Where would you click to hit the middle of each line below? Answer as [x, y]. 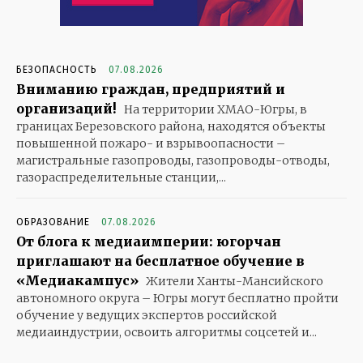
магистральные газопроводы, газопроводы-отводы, [173, 160]
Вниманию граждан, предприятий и [151, 89]
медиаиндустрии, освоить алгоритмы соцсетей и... [167, 332]
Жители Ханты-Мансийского [233, 281]
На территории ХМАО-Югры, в [214, 109]
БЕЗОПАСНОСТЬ [57, 69]
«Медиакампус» [77, 280]
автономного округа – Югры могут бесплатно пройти [177, 298]
